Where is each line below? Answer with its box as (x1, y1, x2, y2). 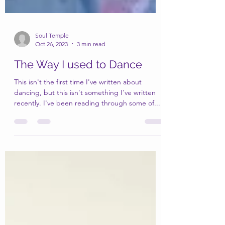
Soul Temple (35, 91, 69, 99)
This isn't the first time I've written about (14, 137, 142, 147)
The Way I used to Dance (14, 118, 142, 131)
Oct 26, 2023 (35, 100, 68, 108)
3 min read (77, 100, 105, 108)
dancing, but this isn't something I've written (14, 148, 156, 157)
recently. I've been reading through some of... (14, 158, 160, 168)
